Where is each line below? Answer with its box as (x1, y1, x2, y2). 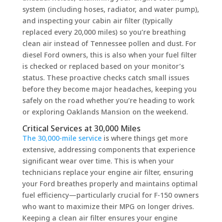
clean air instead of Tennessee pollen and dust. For (22, 38, 196, 48)
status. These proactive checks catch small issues (22, 72, 189, 82)
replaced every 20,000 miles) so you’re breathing (22, 27, 186, 37)
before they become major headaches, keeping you (22, 84, 197, 94)
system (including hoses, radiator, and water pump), (22, 4, 199, 14)
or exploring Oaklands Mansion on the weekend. (22, 107, 188, 116)
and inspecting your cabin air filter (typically (22, 15, 172, 25)
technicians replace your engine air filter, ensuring (22, 167, 193, 177)
